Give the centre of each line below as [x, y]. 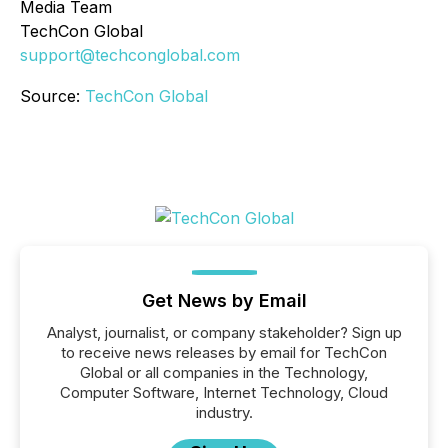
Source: [52, 96]
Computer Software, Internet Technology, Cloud [224, 392]
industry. [224, 412]
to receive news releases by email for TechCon [224, 352]
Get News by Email [224, 300]
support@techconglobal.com [130, 55]
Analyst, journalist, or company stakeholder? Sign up [224, 332]
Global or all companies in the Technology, [224, 372]
